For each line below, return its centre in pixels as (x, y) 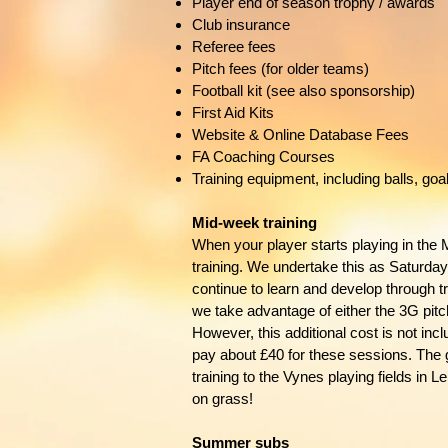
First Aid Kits (233, 112)
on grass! (222, 398)
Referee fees (234, 46)
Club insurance (241, 24)
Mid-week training (254, 222)
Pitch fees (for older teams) (280, 68)
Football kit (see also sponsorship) (303, 90)
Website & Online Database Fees (300, 134)
